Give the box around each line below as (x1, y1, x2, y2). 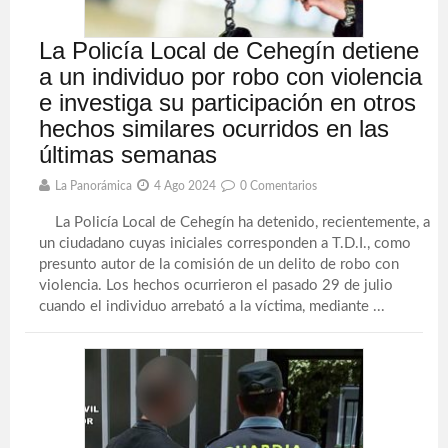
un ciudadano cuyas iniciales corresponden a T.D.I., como (39, 236, 412, 251)
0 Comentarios (240, 180, 318, 192)
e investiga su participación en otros (39, 89, 417, 116)
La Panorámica (55, 180, 133, 192)
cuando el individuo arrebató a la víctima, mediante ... (39, 299, 386, 314)
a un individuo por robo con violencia (39, 63, 423, 90)
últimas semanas (39, 141, 218, 168)
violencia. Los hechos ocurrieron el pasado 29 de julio (39, 278, 394, 293)
